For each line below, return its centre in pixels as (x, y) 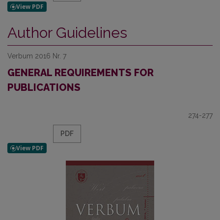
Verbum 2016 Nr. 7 (37, 56)
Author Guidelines (67, 33)
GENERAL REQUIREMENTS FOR (81, 73)
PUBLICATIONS (44, 87)
